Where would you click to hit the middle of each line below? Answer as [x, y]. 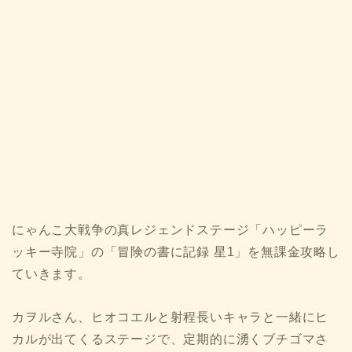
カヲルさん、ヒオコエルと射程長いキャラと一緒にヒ [170, 317]
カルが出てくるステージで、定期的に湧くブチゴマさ [170, 339]
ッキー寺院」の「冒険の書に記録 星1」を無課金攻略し [176, 252]
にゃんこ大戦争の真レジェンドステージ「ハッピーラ [170, 230]
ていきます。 [51, 274]
